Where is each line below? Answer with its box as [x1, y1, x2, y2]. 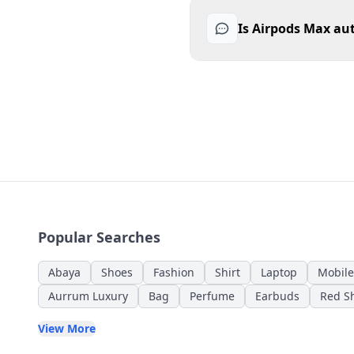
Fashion [153, 264, 194, 280]
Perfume [190, 288, 235, 303]
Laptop [261, 264, 297, 280]
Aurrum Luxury [48, 288, 128, 303]
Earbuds [255, 288, 299, 303]
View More [38, 320, 96, 336]
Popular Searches [38, 227, 160, 247]
